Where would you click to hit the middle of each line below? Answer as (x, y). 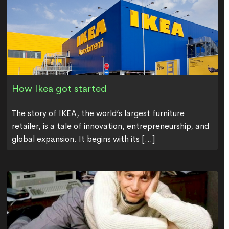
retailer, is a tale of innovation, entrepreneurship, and (110, 126)
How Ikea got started (59, 89)
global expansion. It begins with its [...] (83, 139)
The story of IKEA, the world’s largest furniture (98, 113)
